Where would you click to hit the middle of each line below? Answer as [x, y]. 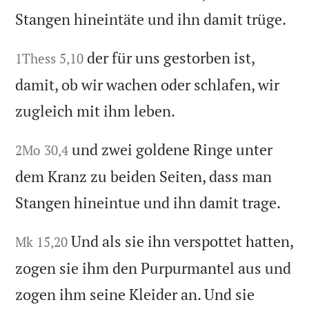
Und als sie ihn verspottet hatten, [182, 241]
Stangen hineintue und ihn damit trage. [148, 203]
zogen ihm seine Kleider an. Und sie [135, 295]
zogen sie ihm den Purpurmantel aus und [153, 268]
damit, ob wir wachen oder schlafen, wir [148, 85]
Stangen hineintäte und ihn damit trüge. [151, 19]
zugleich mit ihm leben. [96, 111]
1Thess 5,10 [50, 59]
